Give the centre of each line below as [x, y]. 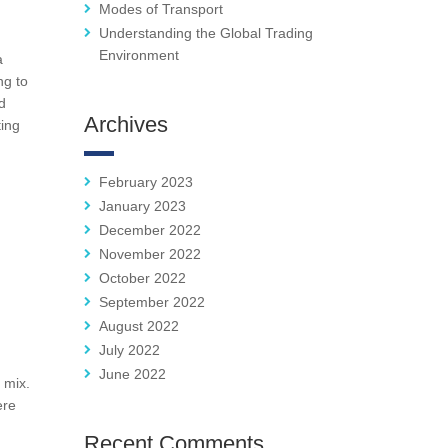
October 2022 [142, 278]
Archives [125, 125]
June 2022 [132, 374]
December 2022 [149, 230]
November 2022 [149, 254]
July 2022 [129, 350]
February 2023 [145, 182]
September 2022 [151, 302]
